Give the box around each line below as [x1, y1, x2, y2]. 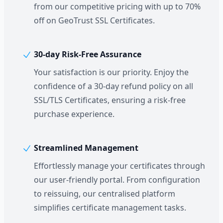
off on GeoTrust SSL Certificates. [34, 14, 155, 26]
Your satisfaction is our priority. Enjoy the [34, 66, 189, 78]
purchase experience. [34, 108, 114, 119]
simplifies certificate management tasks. [34, 202, 186, 213]
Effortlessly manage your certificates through [34, 160, 205, 171]
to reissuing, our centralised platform [34, 188, 175, 199]
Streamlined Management [32, 142, 138, 153]
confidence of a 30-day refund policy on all [34, 80, 193, 92]
